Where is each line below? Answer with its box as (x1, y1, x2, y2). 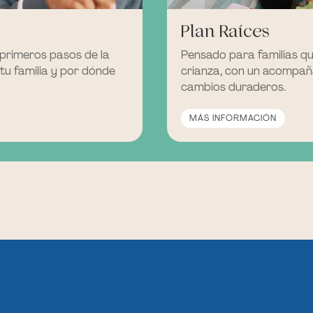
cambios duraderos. (181, 79, 286, 94)
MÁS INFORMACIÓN (189, 112, 277, 124)
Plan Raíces (181, 20, 270, 41)
